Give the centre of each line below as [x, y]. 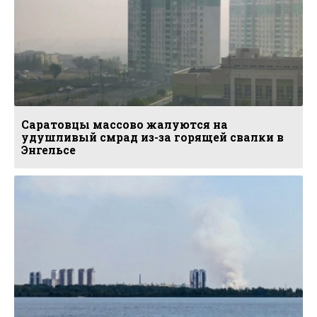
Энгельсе [48, 150]
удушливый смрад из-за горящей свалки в [152, 138]
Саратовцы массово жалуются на [125, 125]
